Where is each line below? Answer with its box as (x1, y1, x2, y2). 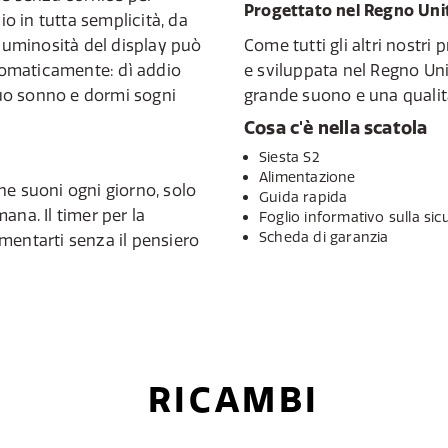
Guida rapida (259, 188, 348, 206)
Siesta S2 (259, 148, 320, 166)
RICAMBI (147, 377, 321, 421)
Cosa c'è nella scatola (244, 116, 428, 139)
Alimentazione (259, 168, 356, 186)
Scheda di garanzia (259, 228, 389, 246)
